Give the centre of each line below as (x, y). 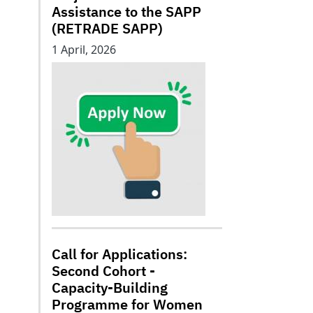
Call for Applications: (119, 254)
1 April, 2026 (84, 50)
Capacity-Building (110, 287)
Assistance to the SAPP (128, 12)
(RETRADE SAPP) (107, 28)
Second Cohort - (103, 271)
